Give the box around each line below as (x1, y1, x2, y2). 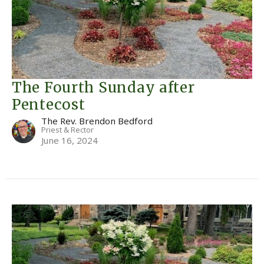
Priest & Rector (41, 124, 94, 135)
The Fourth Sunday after (12, 78, 195, 97)
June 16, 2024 (41, 134, 98, 146)
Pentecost (12, 95, 85, 114)
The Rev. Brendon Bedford (41, 114, 153, 127)
